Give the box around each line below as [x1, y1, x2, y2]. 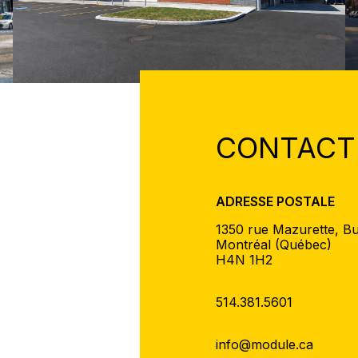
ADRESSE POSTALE [215, 193, 335, 210]
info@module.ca [215, 336, 313, 353]
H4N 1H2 [215, 252, 272, 268]
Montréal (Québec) [215, 237, 332, 253]
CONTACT [215, 130, 356, 166]
